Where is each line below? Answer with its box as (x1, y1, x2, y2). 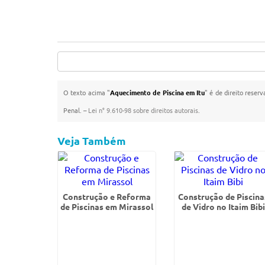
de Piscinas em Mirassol (60, 201, 154, 212)
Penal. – (63, 105, 89, 115)
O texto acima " (63, 88, 111, 97)
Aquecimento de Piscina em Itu (110, 88, 205, 97)
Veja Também (57, 134, 127, 147)
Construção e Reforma (63, 191, 151, 202)
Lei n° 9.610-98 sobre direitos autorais (88, 105, 199, 115)
